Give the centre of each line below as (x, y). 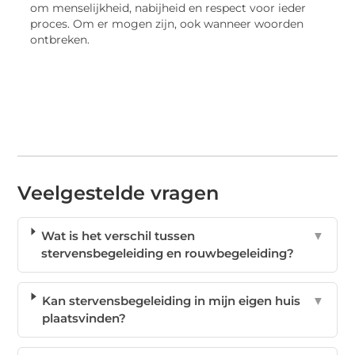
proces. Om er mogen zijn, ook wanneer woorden (167, 24)
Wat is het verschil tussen (118, 236)
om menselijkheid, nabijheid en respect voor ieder (168, 8)
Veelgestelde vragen (118, 193)
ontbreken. (60, 40)
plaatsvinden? (84, 319)
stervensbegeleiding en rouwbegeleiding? (167, 254)
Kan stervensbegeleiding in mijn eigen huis (171, 301)
